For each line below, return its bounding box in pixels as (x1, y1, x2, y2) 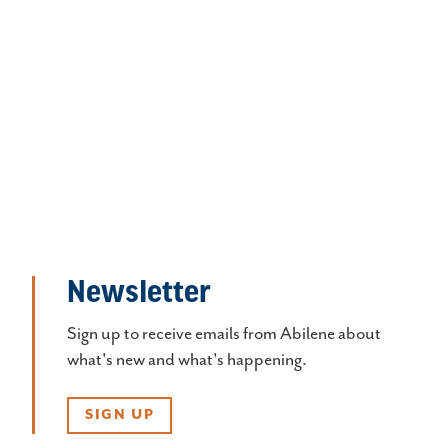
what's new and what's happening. (67, 350, 307, 371)
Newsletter (67, 274, 211, 307)
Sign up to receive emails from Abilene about (67, 324, 381, 345)
